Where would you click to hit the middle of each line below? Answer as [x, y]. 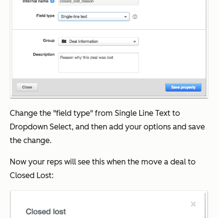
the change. [31, 140]
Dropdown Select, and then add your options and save [107, 127]
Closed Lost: [32, 175]
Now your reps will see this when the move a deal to [103, 162]
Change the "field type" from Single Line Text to [95, 113]
